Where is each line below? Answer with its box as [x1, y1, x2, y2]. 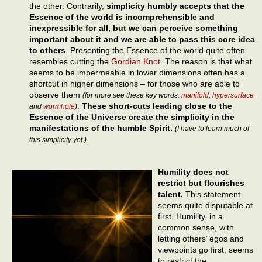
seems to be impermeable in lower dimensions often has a [29, 67, 245, 77]
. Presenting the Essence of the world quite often [65, 45, 245, 55]
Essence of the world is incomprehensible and [29, 12, 215, 22]
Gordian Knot [111, 56, 160, 66]
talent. [158, 189, 185, 199]
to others [29, 45, 65, 55]
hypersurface [212, 91, 254, 99]
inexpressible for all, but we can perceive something [29, 23, 238, 33]
